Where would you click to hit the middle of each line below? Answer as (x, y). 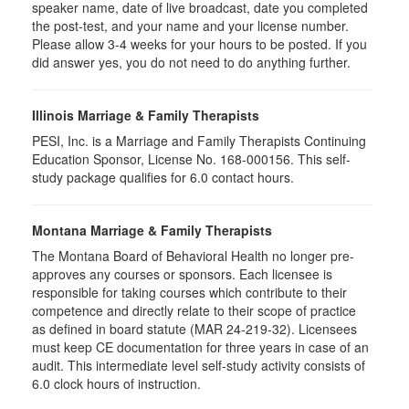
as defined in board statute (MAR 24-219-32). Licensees (194, 329)
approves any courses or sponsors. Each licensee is (182, 274)
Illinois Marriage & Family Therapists (146, 115)
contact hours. (253, 177)
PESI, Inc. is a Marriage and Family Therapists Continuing (199, 141)
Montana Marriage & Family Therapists (152, 230)
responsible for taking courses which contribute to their (189, 292)
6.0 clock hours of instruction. (116, 383)
